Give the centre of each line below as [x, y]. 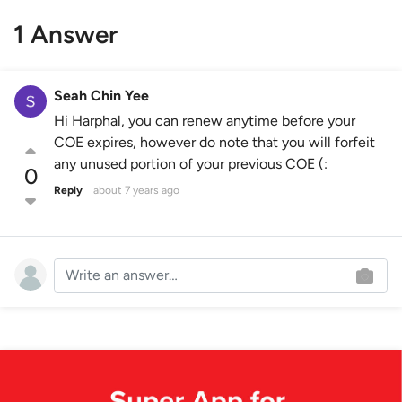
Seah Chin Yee [101, 96]
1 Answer [66, 35]
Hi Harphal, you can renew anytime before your [205, 121]
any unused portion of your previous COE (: [191, 164]
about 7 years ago [136, 191]
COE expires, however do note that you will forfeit [214, 143]
